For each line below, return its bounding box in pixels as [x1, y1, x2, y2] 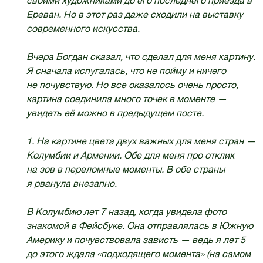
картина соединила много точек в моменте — [26, 93, 227, 104]
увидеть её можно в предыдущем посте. [26, 107, 204, 119]
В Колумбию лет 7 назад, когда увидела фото [26, 206, 227, 217]
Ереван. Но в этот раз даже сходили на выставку [26, 9, 243, 20]
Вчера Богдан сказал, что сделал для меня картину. [26, 51, 255, 62]
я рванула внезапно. [26, 178, 117, 189]
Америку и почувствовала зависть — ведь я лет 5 [26, 234, 245, 245]
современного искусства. [26, 23, 140, 34]
